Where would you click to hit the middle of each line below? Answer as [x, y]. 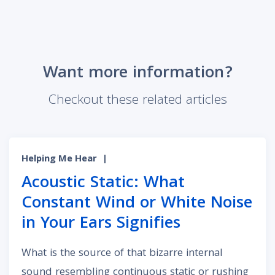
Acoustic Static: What [103, 184]
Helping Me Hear [59, 160]
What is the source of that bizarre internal [122, 254]
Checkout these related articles [137, 101]
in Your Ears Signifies [101, 225]
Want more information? [137, 74]
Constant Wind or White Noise [137, 204]
